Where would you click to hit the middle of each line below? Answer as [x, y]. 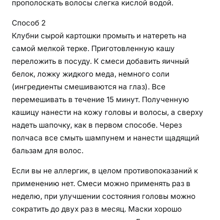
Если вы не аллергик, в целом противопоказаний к [105, 171]
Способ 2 [29, 23]
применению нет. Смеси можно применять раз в [101, 184]
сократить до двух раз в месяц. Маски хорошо [97, 209]
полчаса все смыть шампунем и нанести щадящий [106, 138]
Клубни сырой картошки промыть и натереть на [99, 36]
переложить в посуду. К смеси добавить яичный [100, 61]
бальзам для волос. [48, 151]
